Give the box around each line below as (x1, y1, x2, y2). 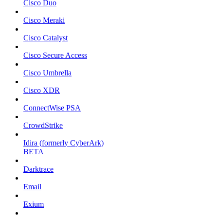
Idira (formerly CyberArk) (23, 138, 104, 147)
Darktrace (23, 164, 54, 173)
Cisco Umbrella (23, 68, 72, 77)
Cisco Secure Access (23, 51, 87, 59)
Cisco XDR (23, 86, 60, 94)
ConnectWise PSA (23, 103, 81, 112)
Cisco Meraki (23, 16, 65, 24)
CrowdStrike (23, 121, 63, 129)
